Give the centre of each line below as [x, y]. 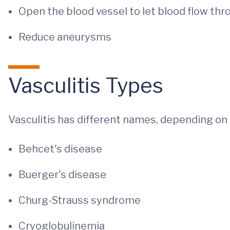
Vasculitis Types [86, 85]
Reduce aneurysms [65, 37]
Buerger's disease [62, 175]
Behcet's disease [60, 149]
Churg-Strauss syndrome [80, 200]
